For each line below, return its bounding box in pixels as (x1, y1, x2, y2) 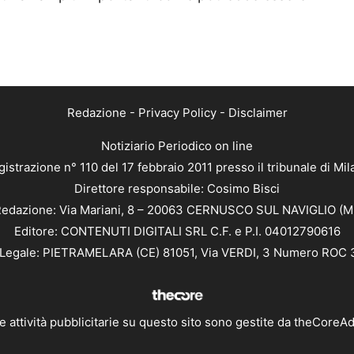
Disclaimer (228, 105, 288, 121)
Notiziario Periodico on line (101, 138, 253, 154)
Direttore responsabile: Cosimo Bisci (74, 181, 280, 197)
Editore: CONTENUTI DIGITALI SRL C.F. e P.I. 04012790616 (13, 224, 341, 239)
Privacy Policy (137, 105, 217, 121)
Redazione (66, 105, 126, 121)
